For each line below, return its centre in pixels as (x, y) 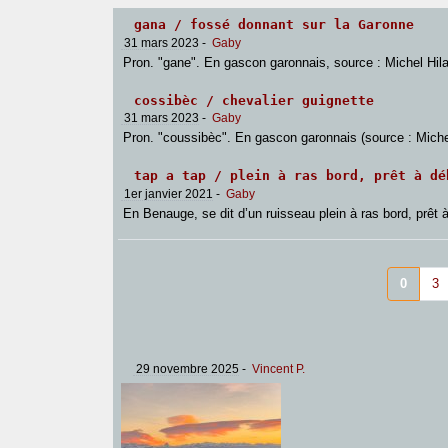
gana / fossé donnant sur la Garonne (274, 24)
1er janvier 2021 (167, 193)
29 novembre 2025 (185, 368)
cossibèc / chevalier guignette (254, 100)
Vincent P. (278, 368)
